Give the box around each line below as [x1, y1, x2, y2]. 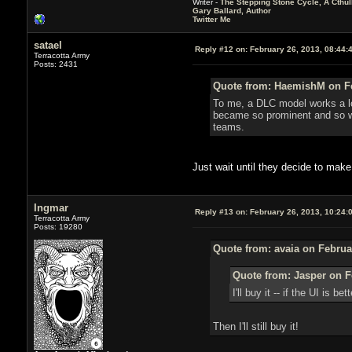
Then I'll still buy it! [212, 320, 305, 332]
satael [33, 38, 62, 51]
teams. [212, 120, 244, 133]
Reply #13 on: [194, 207, 247, 216]
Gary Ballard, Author [192, 5, 271, 15]
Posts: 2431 [33, 59, 78, 68]
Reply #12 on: [194, 44, 247, 53]
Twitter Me [192, 14, 231, 24]
